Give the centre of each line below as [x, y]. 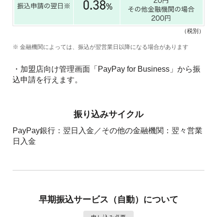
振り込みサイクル [108, 114]
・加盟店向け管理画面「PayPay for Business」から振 [107, 69]
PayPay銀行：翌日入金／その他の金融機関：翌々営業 [108, 130]
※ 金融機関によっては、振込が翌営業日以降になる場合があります [101, 47]
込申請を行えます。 [47, 79]
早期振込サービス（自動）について [108, 199]
